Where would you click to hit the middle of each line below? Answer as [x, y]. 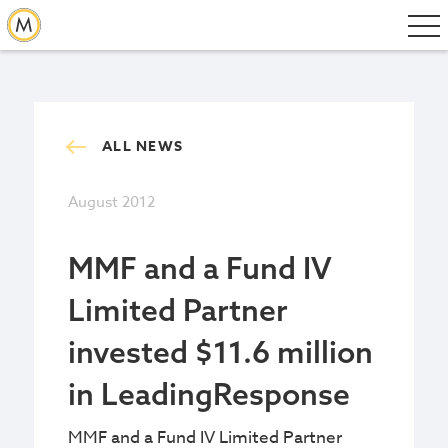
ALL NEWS [142, 146]
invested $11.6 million [220, 352]
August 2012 [111, 202]
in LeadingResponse [209, 394]
